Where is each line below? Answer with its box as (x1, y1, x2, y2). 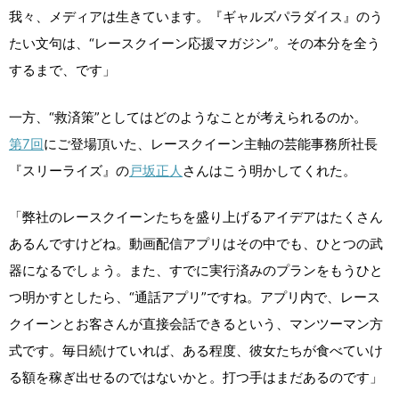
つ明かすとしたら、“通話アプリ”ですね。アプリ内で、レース (9, 289, 380, 305)
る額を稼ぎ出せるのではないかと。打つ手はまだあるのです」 (9, 369, 383, 386)
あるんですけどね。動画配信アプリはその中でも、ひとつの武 (9, 235, 383, 252)
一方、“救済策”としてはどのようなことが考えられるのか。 (9, 108, 367, 126)
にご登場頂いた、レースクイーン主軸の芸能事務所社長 (44, 134, 378, 152)
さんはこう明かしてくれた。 (183, 161, 356, 179)
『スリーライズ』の (9, 161, 129, 179)
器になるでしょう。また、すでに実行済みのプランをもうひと (9, 262, 383, 279)
